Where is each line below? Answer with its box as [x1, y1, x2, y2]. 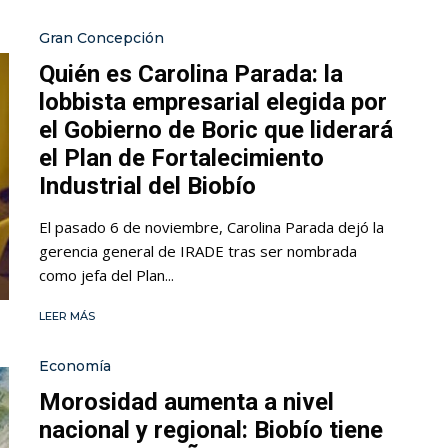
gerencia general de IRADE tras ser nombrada [39, 241, 357, 262]
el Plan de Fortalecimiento [39, 144, 324, 173]
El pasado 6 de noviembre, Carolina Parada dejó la [39, 217, 384, 238]
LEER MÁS [39, 309, 95, 324]
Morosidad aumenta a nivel [39, 388, 334, 417]
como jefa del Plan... [39, 265, 174, 286]
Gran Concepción [39, 29, 164, 48]
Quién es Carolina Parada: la [39, 60, 343, 89]
